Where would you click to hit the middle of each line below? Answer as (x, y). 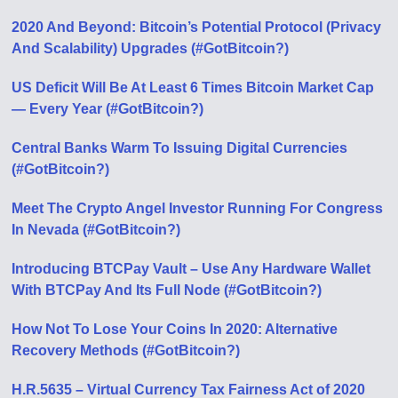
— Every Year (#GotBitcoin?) (108, 108)
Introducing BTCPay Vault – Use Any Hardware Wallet (191, 268)
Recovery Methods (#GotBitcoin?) (126, 350)
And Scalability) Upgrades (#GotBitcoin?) (151, 48)
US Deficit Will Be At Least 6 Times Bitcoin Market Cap (193, 87)
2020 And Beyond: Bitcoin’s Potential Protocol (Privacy (197, 27)
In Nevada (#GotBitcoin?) (96, 229)
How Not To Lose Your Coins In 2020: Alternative (175, 329)
